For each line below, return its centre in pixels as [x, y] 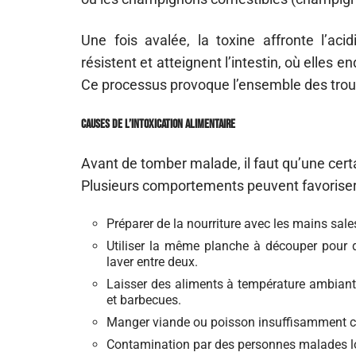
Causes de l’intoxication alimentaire [158, 124]
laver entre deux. [152, 262]
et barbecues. [144, 300]
